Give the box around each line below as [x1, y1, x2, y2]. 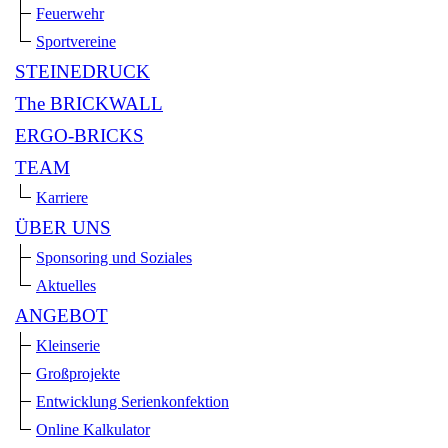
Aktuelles [36, 277, 96, 295]
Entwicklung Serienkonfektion [36, 393, 229, 411]
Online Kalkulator [36, 421, 150, 439]
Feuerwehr [36, 5, 104, 23]
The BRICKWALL [15, 93, 163, 115]
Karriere [36, 189, 88, 207]
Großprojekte [36, 365, 120, 383]
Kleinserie [36, 337, 100, 355]
